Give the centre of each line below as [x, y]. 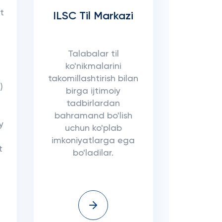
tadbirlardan [93, 104]
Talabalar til [93, 54]
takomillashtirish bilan [93, 79]
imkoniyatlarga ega [93, 141]
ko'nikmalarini [93, 67]
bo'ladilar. [93, 153]
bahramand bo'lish [93, 116]
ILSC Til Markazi [93, 16]
